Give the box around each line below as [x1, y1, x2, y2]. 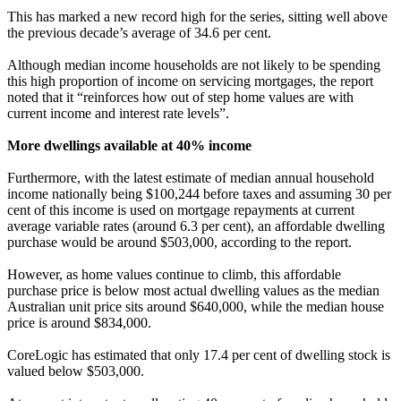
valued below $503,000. [7, 363, 144, 379]
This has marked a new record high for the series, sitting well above [7, 8, 388, 24]
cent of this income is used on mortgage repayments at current [7, 201, 354, 218]
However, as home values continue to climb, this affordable [7, 266, 341, 282]
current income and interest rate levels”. [7, 105, 229, 121]
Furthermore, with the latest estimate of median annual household [7, 169, 374, 185]
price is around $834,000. [7, 314, 151, 330]
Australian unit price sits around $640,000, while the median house [7, 298, 384, 314]
